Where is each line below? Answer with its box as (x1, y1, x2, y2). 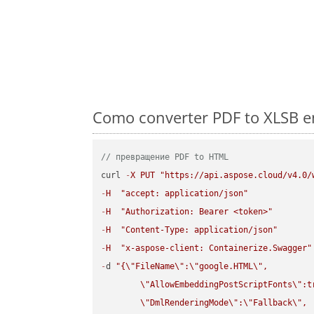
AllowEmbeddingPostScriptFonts (150, 280, 293, 290)
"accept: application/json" (121, 189, 249, 199)
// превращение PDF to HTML (101, 152, 229, 163)
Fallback (253, 298, 293, 308)
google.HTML (199, 261, 254, 272)
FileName (135, 261, 175, 272)
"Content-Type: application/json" (121, 225, 278, 235)
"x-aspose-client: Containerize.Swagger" (121, 243, 313, 254)
